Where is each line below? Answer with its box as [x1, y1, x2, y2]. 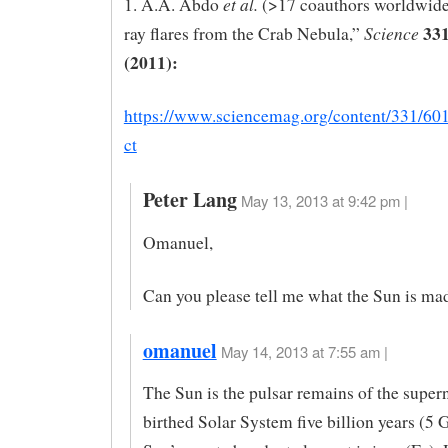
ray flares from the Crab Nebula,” [123, 22, 364, 46]
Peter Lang [142, 185, 237, 215]
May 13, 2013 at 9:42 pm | [240, 190, 408, 212]
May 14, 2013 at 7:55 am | [220, 340, 388, 362]
